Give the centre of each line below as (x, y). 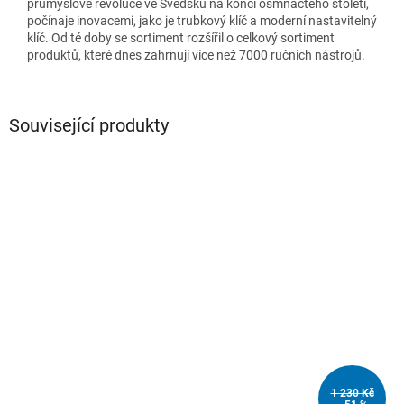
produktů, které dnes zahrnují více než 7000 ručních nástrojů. (196, 55)
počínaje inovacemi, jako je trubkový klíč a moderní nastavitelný (202, 20)
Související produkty (89, 125)
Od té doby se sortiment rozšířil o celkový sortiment (193, 37)
